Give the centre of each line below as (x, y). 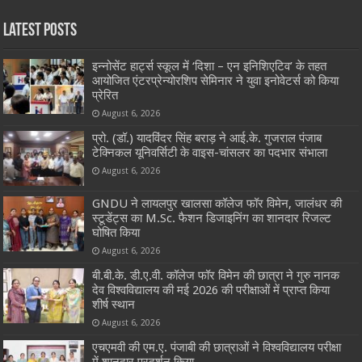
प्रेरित (105, 95)
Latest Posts (40, 31)
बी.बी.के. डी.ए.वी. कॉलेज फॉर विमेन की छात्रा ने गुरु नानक (216, 275)
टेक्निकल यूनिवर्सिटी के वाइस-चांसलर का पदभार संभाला (210, 152)
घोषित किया (116, 232)
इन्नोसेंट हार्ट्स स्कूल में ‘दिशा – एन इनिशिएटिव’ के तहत (210, 66)
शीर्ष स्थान (114, 304)
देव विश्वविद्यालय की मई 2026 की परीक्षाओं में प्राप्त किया (211, 290)
